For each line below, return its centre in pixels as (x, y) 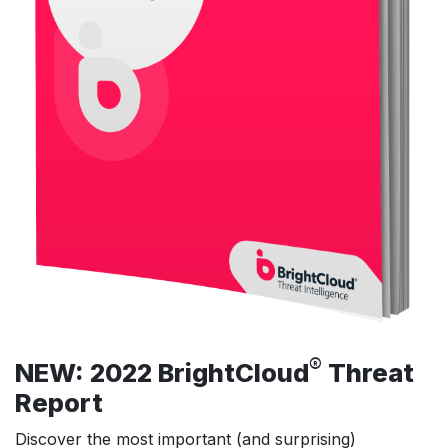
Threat (368, 372)
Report (59, 402)
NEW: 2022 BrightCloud (162, 372)
